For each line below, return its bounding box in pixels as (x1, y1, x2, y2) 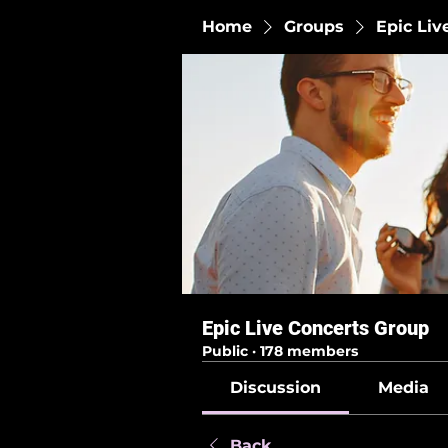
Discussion (230, 378, 322, 397)
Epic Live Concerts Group (202, 316, 429, 340)
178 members (260, 342, 358, 360)
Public (202, 342, 248, 360)
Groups (284, 17, 344, 36)
